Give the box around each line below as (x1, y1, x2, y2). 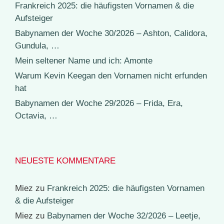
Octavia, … (15, 111, 57, 121)
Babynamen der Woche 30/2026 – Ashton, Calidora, (15, 28, 207, 38)
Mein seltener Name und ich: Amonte (15, 56, 152, 66)
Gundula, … (15, 41, 59, 51)
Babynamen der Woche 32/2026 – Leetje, (47, 211, 200, 221)
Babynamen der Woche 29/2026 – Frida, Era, (15, 98, 183, 108)
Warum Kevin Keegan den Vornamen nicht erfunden (15, 71, 207, 81)
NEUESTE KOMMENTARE (15, 156, 115, 166)
